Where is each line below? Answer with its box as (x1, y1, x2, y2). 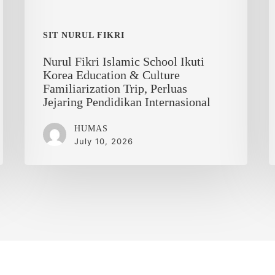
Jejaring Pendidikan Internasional (43, 95, 211, 109)
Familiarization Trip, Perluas (43, 81, 188, 95)
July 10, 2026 (74, 136, 134, 146)
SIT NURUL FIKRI (43, 30, 125, 40)
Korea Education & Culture (43, 68, 180, 82)
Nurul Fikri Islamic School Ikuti (43, 54, 205, 68)
